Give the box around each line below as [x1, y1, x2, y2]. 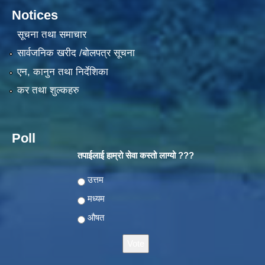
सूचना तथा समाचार [17, 29, 86, 41]
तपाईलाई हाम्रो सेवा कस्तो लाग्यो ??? [77, 150, 194, 161]
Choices [77, 174, 111, 185]
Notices [12, 7, 58, 22]
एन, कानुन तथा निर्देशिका [17, 66, 108, 77]
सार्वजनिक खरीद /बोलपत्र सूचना [17, 47, 135, 59]
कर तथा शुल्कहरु [17, 85, 79, 96]
